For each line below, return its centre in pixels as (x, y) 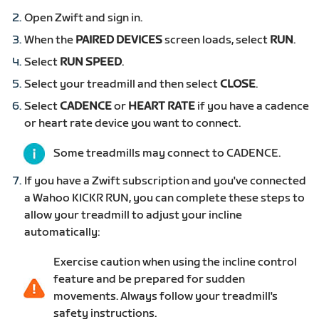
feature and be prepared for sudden (149, 280)
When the (50, 41)
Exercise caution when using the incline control (175, 263)
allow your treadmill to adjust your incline (134, 216)
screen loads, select (216, 41)
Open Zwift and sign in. (84, 19)
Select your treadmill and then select (122, 85)
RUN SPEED (91, 63)
